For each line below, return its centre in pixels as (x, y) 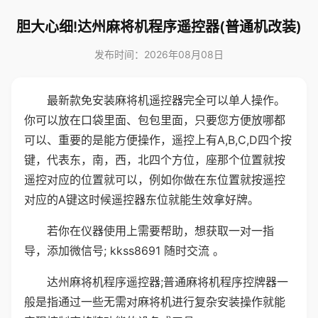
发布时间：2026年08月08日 (159, 54)
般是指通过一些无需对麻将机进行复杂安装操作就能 (155, 302)
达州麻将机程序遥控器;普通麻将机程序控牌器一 (168, 282)
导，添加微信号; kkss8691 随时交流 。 (124, 251)
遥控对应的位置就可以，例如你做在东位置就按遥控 (155, 180)
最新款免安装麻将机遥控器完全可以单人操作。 (166, 100)
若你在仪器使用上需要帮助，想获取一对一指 (160, 231)
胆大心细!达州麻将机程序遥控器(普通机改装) (159, 27)
